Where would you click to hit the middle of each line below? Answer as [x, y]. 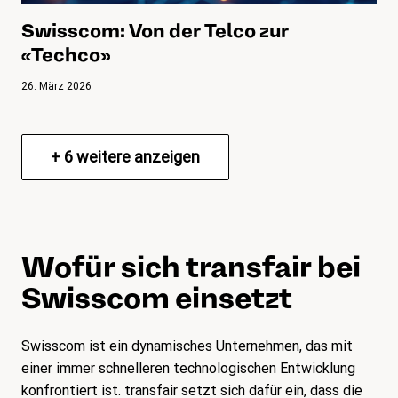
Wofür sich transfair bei [191, 267]
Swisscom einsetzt [157, 298]
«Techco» [66, 54]
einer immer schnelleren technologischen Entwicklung [188, 368]
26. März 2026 [56, 86]
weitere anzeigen [136, 156]
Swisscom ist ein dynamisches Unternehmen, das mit [187, 346]
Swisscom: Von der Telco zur [155, 30]
